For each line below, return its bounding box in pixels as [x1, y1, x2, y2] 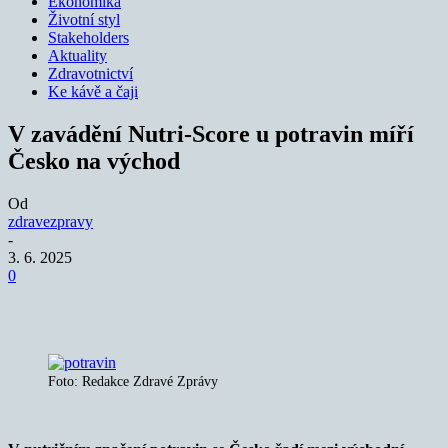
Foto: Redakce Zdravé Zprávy [48, 373, 218, 389]
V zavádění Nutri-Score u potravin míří [8, 120, 414, 147]
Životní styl [48, 11, 120, 28]
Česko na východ [8, 147, 180, 174]
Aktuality [48, 47, 107, 64]
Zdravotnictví [48, 65, 133, 82]
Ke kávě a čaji [48, 83, 138, 100]
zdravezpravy [8, 212, 93, 230]
